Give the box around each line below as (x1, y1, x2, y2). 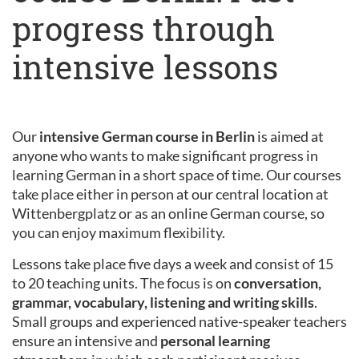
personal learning (160, 331, 270, 349)
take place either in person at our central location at (12, 184, 329, 203)
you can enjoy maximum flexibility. (12, 223, 228, 241)
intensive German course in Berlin (37, 127, 255, 145)
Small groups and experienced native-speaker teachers (12, 312, 347, 330)
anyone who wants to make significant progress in (12, 146, 318, 164)
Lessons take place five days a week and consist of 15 (12, 254, 333, 272)
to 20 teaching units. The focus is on (12, 273, 234, 292)
